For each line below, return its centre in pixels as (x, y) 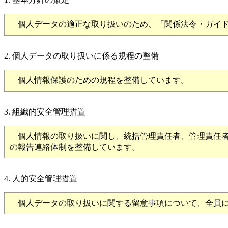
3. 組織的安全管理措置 (45, 111)
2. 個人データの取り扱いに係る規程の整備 (81, 55)
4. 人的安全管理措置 (41, 178)
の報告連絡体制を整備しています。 (75, 147)
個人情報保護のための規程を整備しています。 (99, 80)
